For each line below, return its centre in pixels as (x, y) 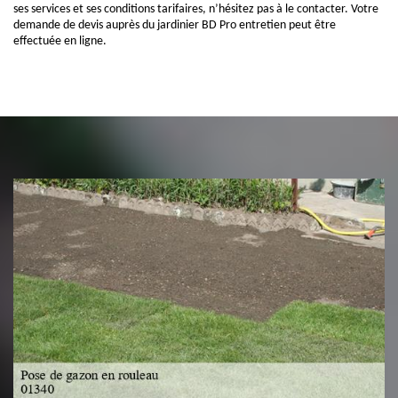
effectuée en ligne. (60, 41)
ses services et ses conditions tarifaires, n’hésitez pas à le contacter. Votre (196, 9)
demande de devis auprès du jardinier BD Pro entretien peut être (175, 25)
